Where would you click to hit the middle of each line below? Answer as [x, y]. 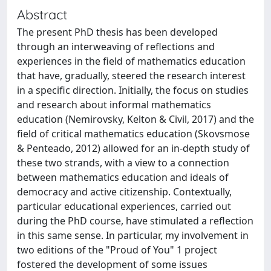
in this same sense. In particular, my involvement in [133, 235]
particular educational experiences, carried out [124, 206]
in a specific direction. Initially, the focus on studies [133, 90]
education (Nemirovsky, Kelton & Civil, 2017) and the [135, 119]
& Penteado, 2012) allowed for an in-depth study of [133, 148]
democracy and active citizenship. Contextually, [124, 192]
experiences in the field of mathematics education [131, 61]
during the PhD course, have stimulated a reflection [135, 221]
